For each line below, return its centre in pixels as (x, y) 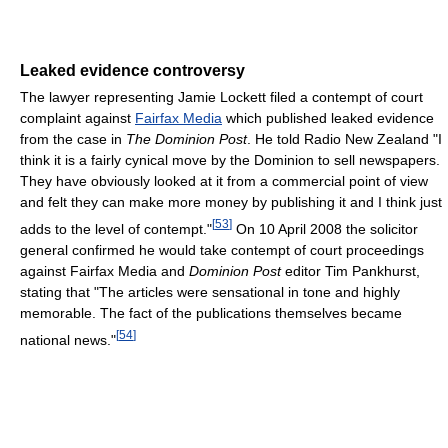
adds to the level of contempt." (116, 228)
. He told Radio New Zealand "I (344, 139)
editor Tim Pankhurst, (350, 270)
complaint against (77, 118)
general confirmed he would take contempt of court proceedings (222, 249)
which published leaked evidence (328, 118)
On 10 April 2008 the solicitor (325, 228)
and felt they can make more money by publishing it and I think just (231, 202)
